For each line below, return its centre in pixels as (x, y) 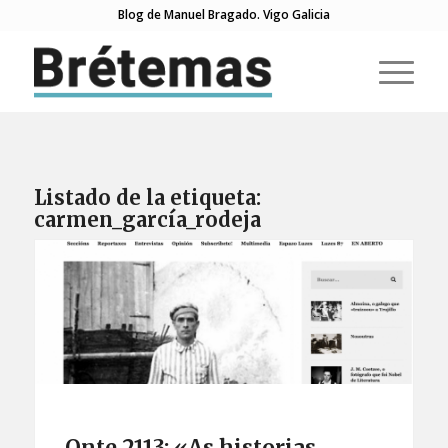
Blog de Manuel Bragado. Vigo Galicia (223, 14)
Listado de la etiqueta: (147, 197)
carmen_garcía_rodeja (147, 219)
